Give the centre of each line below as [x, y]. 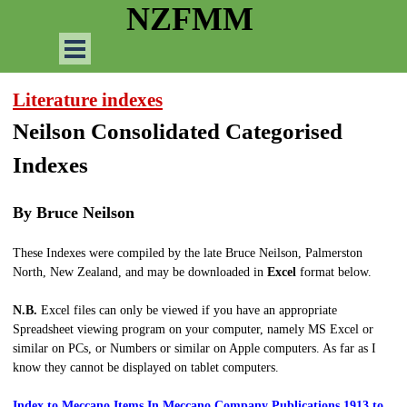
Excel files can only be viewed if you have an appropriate [189, 310]
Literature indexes [88, 100]
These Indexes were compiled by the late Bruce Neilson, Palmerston [188, 253]
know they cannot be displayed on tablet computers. [146, 367]
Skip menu [102, 40]
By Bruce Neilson [74, 213]
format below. [336, 272]
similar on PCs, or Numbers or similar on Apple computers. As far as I [194, 348]
